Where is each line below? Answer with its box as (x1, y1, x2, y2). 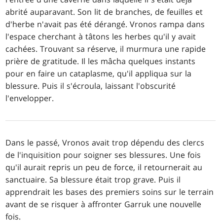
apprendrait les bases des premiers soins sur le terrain (5, 186, 214, 197)
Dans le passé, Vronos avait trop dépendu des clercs (5, 137, 205, 148)
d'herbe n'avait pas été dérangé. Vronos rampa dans (5, 18, 205, 30)
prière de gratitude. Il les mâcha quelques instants (5, 55, 196, 67)
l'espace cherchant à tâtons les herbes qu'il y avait (5, 31, 196, 42)
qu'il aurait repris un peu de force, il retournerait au (5, 161, 203, 173)
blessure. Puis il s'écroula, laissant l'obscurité (5, 80, 176, 91)
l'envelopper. (5, 92, 54, 104)
